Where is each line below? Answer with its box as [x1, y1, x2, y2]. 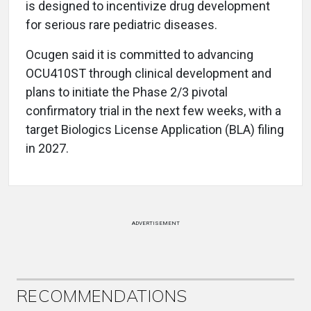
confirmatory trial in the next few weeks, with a [26, 103, 281, 118]
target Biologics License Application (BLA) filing [26, 122, 284, 137]
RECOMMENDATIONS [17, 285, 187, 306]
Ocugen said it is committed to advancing [26, 47, 253, 62]
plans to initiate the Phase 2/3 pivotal [26, 85, 228, 99]
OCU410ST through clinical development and [26, 66, 271, 81]
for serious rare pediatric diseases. [26, 17, 217, 32]
